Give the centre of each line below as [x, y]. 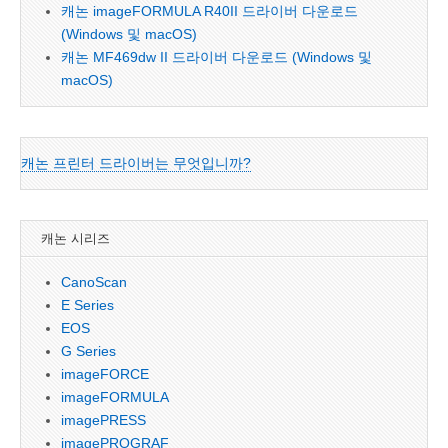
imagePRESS [103, 420]
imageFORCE [105, 374]
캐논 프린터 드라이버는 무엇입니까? [136, 163]
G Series [88, 351]
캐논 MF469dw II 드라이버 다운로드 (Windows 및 [216, 57]
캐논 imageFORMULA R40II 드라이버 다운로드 [209, 11]
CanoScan [94, 282]
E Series [87, 305]
